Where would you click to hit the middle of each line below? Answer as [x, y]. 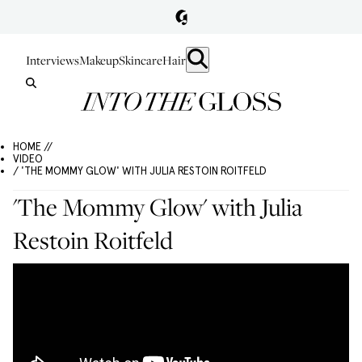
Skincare [141, 60]
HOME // [33, 147]
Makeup [99, 60]
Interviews [53, 60]
